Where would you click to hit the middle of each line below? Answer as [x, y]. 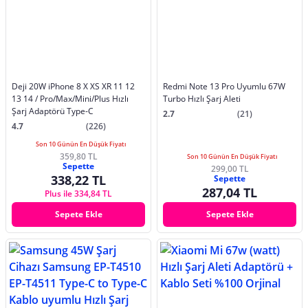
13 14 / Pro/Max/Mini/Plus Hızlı [18, 99]
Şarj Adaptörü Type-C [53, 111]
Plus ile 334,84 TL [78, 194]
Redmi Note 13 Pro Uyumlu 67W [224, 87]
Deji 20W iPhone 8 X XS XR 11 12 [47, 87]
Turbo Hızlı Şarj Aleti [202, 99]
